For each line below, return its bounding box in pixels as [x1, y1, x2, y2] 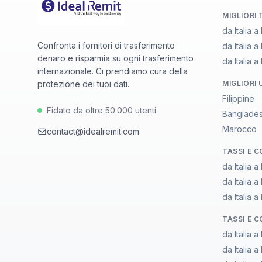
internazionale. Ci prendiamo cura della [37, 66, 188, 76]
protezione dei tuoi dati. [37, 79, 129, 89]
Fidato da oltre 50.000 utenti [47, 105, 156, 115]
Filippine [222, 94, 254, 104]
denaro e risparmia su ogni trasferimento [37, 53, 194, 63]
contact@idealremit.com [47, 126, 139, 136]
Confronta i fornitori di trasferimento [37, 40, 175, 50]
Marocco [222, 124, 257, 134]
